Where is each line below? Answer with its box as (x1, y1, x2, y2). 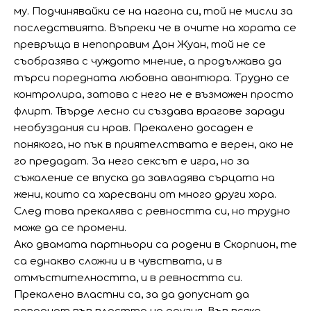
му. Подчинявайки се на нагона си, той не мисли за (14, 6, 293, 17)
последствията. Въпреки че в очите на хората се (14, 22, 296, 34)
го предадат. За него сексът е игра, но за (14, 155, 249, 167)
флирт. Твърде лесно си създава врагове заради (14, 106, 285, 117)
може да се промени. (14, 222, 126, 234)
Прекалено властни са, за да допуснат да (14, 289, 249, 301)
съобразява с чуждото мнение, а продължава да (14, 56, 282, 67)
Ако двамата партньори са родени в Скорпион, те (14, 239, 297, 251)
